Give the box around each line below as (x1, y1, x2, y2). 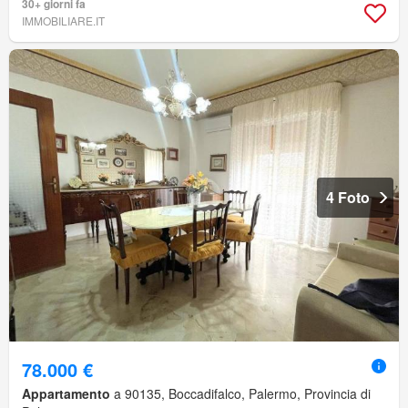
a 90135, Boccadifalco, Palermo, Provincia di (110, 384, 371, 403)
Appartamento (22, 384, 110, 403)
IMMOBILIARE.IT (22, 13, 105, 29)
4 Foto (326, 187, 370, 209)
